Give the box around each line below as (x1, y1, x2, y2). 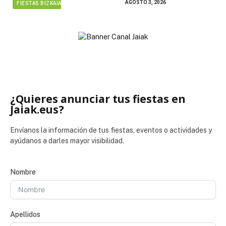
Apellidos (10, 210, 40, 218)
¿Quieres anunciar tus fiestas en (10, 91, 186, 106)
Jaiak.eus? (10, 102, 64, 117)
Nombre (10, 167, 36, 176)
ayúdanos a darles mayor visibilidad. (10, 136, 124, 145)
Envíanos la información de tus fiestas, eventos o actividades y (10, 126, 212, 134)
